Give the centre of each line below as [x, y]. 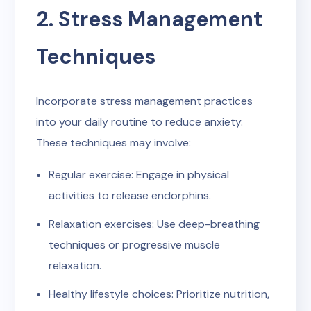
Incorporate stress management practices [145, 101]
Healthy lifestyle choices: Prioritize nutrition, [159, 294]
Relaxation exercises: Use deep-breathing [154, 224]
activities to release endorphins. [130, 195]
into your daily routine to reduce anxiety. [140, 122]
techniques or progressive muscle [134, 245]
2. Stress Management [150, 19]
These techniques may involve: [114, 143]
